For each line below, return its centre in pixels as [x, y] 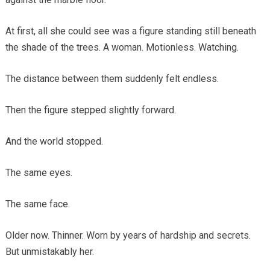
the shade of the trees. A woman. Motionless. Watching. [122, 47]
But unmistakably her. [49, 251]
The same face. [37, 204]
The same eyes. [39, 172]
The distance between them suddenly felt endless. [112, 78]
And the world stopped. [54, 141]
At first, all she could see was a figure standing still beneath [130, 31]
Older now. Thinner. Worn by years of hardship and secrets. [128, 235]
